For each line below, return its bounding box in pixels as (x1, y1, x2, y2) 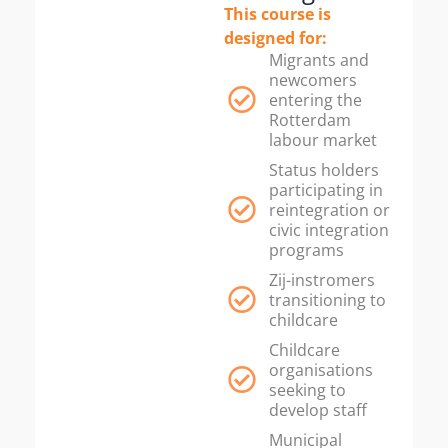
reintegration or (269, 199, 390, 221)
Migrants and (269, 49, 369, 71)
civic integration (269, 219, 389, 241)
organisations (269, 359, 373, 381)
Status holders (269, 159, 379, 181)
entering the (269, 89, 362, 111)
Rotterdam (269, 109, 351, 131)
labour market (269, 129, 377, 151)
